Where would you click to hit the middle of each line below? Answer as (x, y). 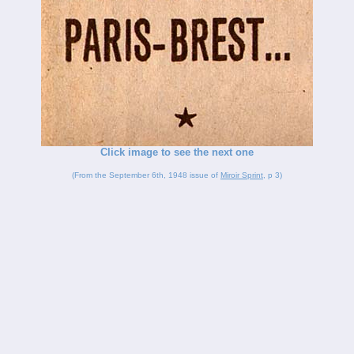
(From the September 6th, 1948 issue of (146, 175)
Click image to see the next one (177, 152)
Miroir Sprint (242, 175)
